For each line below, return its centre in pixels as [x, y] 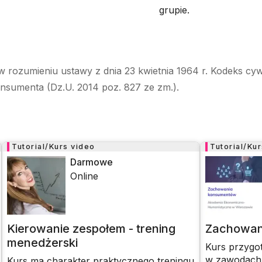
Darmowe [92, 162]
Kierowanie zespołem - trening [92, 229]
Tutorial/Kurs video [54, 146]
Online [85, 176]
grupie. [174, 10]
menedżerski [43, 243]
